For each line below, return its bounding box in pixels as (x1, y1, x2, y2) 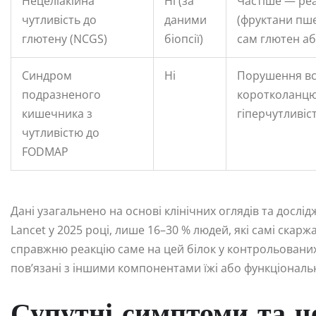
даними (164, 11, 207, 28)
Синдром (22, 67, 72, 83)
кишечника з (22, 105, 92, 121)
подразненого (22, 86, 101, 102)
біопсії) (164, 30, 203, 47)
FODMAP (22, 143, 68, 159)
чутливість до (22, 11, 97, 28)
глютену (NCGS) (22, 30, 107, 47)
